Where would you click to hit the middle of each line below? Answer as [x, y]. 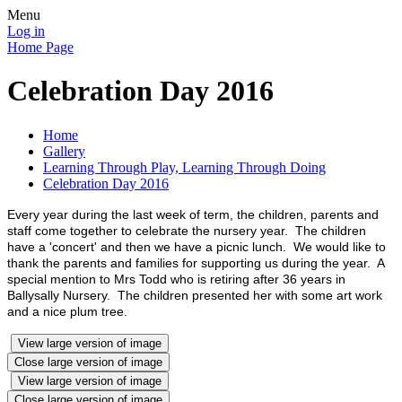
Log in [26, 31]
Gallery [64, 151]
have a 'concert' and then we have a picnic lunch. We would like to [197, 247]
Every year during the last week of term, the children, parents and [193, 214]
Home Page [40, 47]
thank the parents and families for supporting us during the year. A [196, 263]
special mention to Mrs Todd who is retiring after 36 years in [176, 279]
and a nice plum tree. [67, 311]
